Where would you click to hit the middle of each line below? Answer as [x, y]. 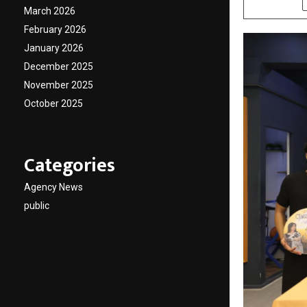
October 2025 [53, 103]
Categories [70, 165]
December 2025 [59, 66]
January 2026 [54, 48]
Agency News [53, 187]
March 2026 [50, 11]
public [37, 206]
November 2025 [59, 85]
